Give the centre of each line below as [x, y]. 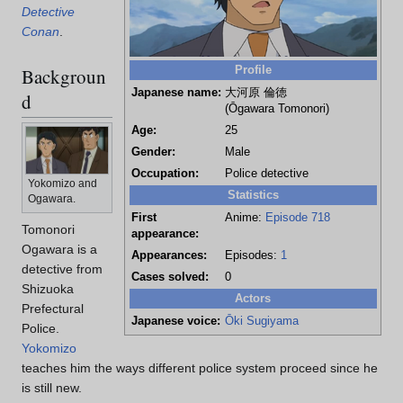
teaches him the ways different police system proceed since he [200, 368]
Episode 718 [297, 217]
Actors [253, 298]
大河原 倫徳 [255, 92]
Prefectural [53, 309]
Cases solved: [170, 277]
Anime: [245, 217]
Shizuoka [48, 289]
